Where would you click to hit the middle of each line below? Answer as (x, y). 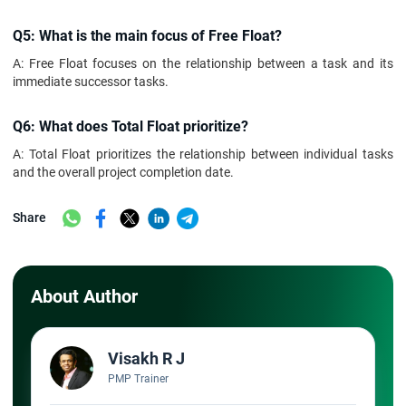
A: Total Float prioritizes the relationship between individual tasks (203, 154)
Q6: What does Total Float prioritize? (132, 126)
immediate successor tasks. (91, 82)
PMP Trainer (138, 378)
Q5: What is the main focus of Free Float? (149, 36)
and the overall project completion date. (123, 172)
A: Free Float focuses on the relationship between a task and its (203, 63)
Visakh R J (146, 358)
